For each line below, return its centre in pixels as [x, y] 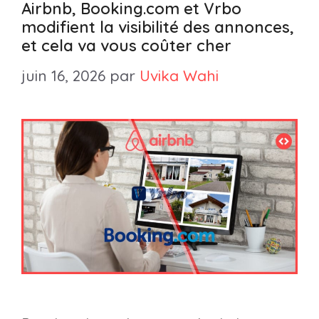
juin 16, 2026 [63, 75]
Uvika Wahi [179, 75]
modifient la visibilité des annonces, [158, 27]
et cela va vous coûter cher [126, 46]
